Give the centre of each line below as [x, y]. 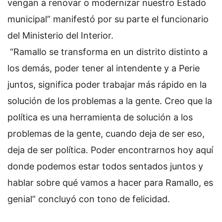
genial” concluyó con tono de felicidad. [90, 199]
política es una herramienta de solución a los [100, 117]
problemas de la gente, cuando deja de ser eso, [106, 133]
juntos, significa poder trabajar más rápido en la [107, 84]
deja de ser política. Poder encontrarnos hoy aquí [110, 150]
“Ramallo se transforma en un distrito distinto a [108, 52]
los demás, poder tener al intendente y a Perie [104, 68]
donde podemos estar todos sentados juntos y [105, 166]
